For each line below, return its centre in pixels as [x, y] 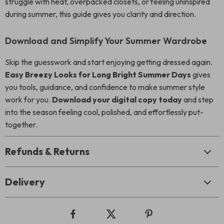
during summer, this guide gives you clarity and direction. [100, 14]
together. [21, 124]
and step [198, 99]
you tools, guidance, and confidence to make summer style [105, 87]
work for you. [28, 99]
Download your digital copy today [117, 99]
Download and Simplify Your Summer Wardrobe [106, 41]
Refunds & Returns [47, 151]
